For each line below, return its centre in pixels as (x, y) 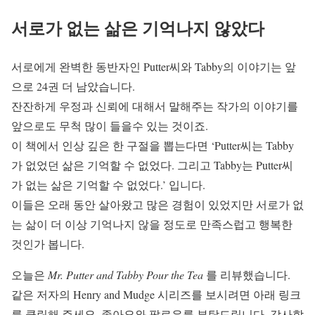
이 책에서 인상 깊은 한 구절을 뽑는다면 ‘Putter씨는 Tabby (153, 145)
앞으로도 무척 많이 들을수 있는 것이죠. (110, 125)
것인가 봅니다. (48, 243)
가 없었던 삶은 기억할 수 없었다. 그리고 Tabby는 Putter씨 (152, 165)
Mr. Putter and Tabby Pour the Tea (126, 274)
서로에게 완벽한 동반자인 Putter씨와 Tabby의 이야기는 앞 (154, 66)
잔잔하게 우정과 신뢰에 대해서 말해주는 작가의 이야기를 (155, 105)
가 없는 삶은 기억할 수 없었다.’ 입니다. (108, 184)
